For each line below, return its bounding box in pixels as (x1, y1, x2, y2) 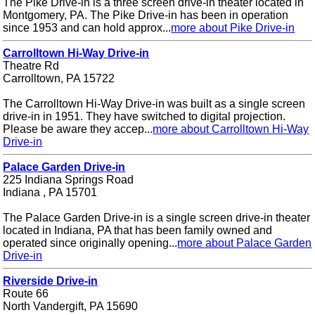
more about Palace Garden (177, 237, 312, 250)
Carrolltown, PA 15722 (3, 72, 115, 85)
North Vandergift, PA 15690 (3, 300, 139, 313)
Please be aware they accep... (3, 123, 153, 136)
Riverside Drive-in (3, 275, 98, 288)
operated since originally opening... (3, 237, 178, 250)
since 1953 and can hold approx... (3, 22, 172, 34)
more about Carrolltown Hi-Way (153, 123, 309, 136)
